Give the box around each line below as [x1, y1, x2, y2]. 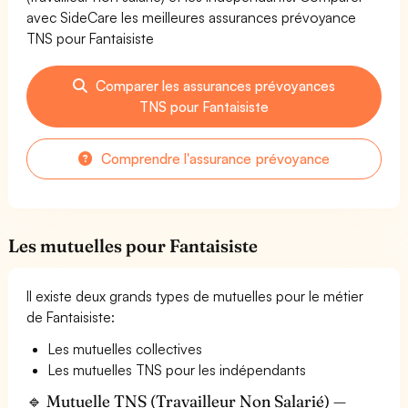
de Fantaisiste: [26, 307, 116, 326]
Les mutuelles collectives [48, 339, 203, 358]
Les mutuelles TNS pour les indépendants [48, 360, 307, 379]
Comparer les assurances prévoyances [91, 76, 336, 95]
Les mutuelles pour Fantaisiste [8, 234, 259, 257]
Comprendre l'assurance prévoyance [97, 148, 330, 168]
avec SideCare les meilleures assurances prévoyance [26, 7, 357, 26]
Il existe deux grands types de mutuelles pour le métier [26, 286, 364, 305]
